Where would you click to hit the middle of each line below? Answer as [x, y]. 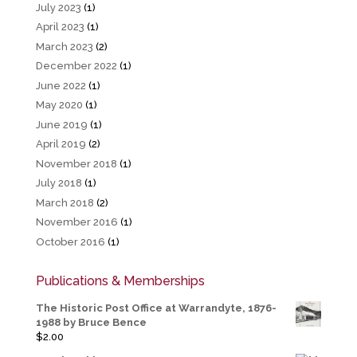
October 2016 [70, 241]
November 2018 [76, 163]
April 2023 [60, 27]
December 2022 [76, 66]
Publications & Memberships [120, 280]
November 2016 [76, 222]
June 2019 [61, 124]
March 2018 [65, 202]
